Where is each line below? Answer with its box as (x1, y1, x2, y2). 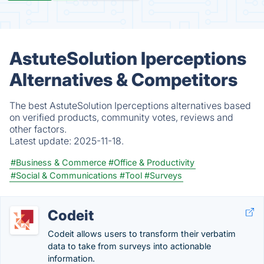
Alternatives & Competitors (9, 69, 237, 90)
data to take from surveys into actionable (48, 241, 211, 251)
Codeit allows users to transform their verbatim (48, 229, 236, 239)
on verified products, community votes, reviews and (9, 111, 233, 123)
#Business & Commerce (11, 157, 106, 167)
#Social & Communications (11, 170, 117, 180)
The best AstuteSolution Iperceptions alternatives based (9, 100, 251, 111)
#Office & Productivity (108, 157, 194, 167)
